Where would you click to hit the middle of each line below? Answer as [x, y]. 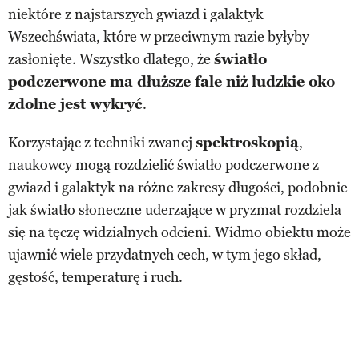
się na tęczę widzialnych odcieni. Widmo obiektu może [179, 232]
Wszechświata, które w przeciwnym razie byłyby [159, 36]
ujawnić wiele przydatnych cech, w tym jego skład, [165, 254]
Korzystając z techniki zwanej [102, 142]
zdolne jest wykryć [75, 104]
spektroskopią [247, 142]
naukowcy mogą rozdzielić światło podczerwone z [163, 165]
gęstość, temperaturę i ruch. [95, 277]
